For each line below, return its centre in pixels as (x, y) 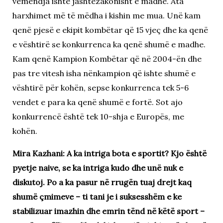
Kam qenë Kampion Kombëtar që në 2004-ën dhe (107, 58)
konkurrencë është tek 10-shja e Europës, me (98, 116)
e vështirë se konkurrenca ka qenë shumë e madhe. (109, 44)
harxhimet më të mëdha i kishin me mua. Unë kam (106, 15)
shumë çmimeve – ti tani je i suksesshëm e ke (97, 196)
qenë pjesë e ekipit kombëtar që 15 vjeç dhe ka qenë (110, 30)
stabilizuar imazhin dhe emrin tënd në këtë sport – (108, 211)
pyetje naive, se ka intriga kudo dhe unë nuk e (98, 167)
